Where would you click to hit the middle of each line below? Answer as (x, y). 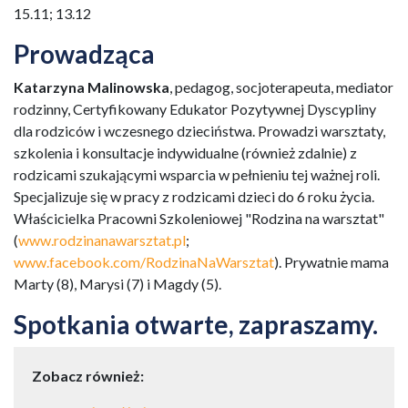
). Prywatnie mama (331, 262)
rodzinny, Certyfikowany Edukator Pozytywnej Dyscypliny (195, 109)
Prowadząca (84, 54)
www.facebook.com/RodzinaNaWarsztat (144, 262)
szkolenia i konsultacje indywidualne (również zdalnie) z (185, 153)
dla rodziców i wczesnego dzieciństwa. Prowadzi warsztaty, (199, 131)
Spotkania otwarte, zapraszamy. (196, 324)
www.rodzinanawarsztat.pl (102, 240)
